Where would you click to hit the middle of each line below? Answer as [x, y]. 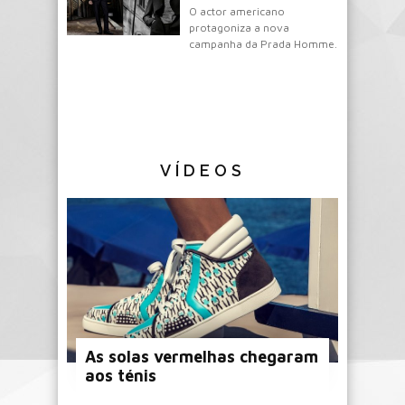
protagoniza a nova [239, 28]
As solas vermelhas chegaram [202, 357]
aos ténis [121, 376]
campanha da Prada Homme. [263, 44]
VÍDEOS [202, 170]
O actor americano [237, 11]
